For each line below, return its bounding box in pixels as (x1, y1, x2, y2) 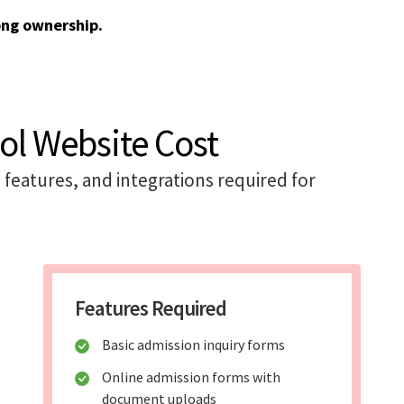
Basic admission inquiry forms (101, 335, 285, 354)
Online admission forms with (101, 368, 280, 387)
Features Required (74, 295, 226, 322)
